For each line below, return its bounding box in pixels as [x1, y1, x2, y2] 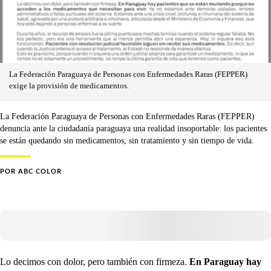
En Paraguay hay [189, 256, 261, 267]
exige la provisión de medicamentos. [9, 81, 129, 90]
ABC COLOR [18, 168, 62, 175]
